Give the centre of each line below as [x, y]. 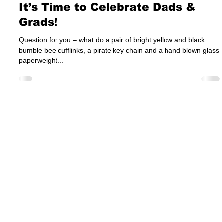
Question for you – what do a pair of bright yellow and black [112, 80]
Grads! [38, 62]
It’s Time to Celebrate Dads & [107, 47]
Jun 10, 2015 [36, 23]
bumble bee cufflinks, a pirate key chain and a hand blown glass [119, 90]
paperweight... [41, 100]
